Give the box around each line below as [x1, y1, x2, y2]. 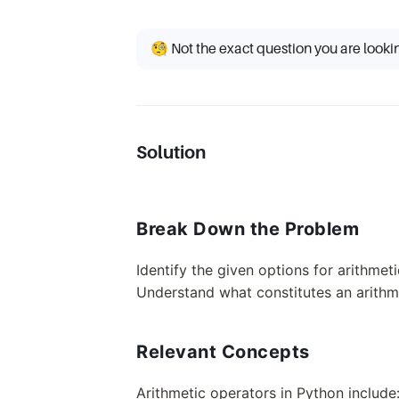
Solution [136, 142, 206, 162]
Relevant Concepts [136, 341, 310, 362]
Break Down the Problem [136, 218, 359, 240]
